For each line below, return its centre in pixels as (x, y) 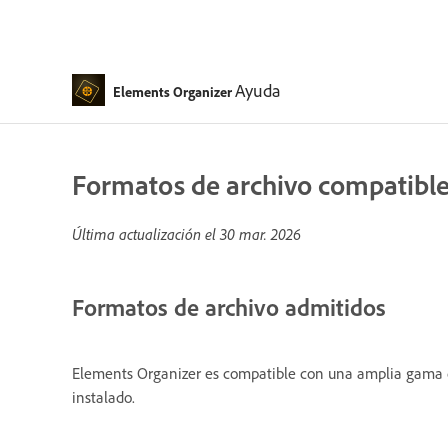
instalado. (103, 396)
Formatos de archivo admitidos (229, 307)
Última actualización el (146, 234)
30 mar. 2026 (260, 234)
